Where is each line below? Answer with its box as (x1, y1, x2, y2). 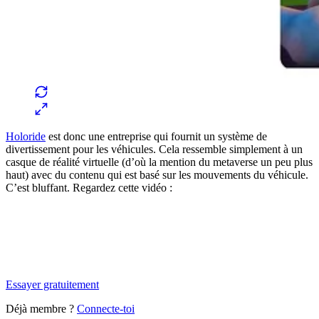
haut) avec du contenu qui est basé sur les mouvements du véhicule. (6, 168, 308, 181)
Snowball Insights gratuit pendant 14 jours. (6, 253, 198, 266)
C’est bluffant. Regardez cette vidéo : (6, 181, 172, 194)
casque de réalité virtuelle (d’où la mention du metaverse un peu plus (6, 155, 313, 168)
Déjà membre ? (6, 302, 74, 315)
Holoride (6, 130, 46, 142)
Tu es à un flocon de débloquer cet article (6, 229, 190, 242)
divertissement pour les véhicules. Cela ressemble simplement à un (6, 142, 303, 155)
